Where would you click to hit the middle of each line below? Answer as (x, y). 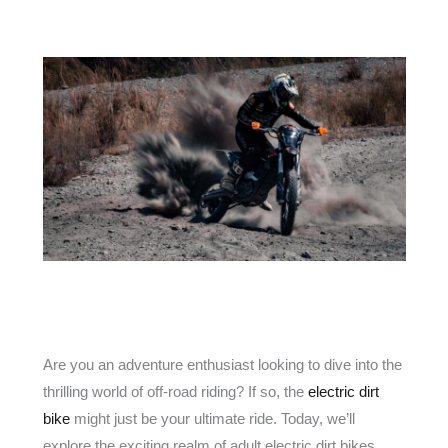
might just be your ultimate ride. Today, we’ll (212, 419)
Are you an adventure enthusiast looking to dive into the (222, 365)
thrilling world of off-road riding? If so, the (175, 392)
